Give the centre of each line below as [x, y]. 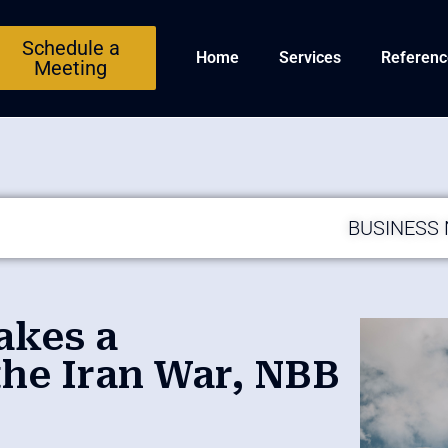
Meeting [71, 68]
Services [310, 58]
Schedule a [70, 48]
